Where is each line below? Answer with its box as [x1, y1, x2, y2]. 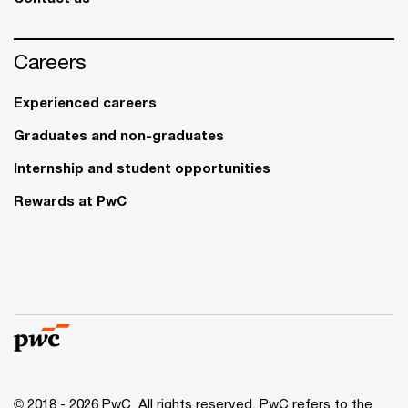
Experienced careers [14, 94, 157, 111]
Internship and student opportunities [14, 159, 270, 177]
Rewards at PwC [14, 192, 127, 209]
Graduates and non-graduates [14, 127, 224, 144]
